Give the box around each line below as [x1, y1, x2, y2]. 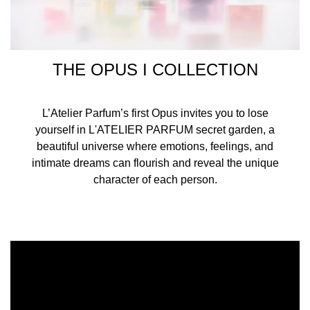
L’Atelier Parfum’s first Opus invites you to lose [42, 107, 268, 120]
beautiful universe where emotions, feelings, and [37, 140, 273, 153]
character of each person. [93, 174, 217, 186]
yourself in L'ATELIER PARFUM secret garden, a [35, 124, 275, 136]
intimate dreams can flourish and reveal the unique [31, 157, 279, 170]
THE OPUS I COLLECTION [52, 60, 258, 80]
